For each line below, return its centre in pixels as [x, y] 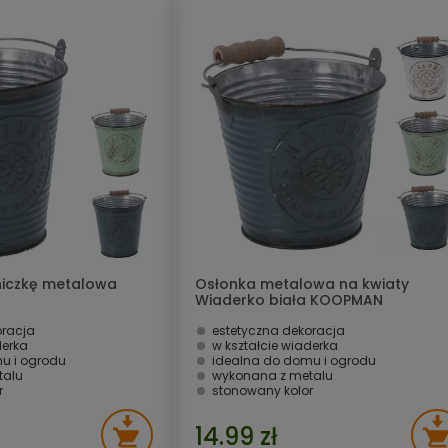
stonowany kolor [262, 390]
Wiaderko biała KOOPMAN [289, 300]
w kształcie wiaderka [275, 345]
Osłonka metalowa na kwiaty [302, 284]
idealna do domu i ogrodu [294, 360]
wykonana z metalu [272, 375]
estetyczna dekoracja [278, 330]
